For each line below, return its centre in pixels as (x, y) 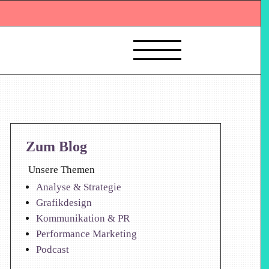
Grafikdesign (64, 203)
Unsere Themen (60, 170)
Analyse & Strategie (78, 187)
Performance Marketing (86, 234)
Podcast (52, 250)
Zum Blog (56, 147)
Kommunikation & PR (83, 219)
